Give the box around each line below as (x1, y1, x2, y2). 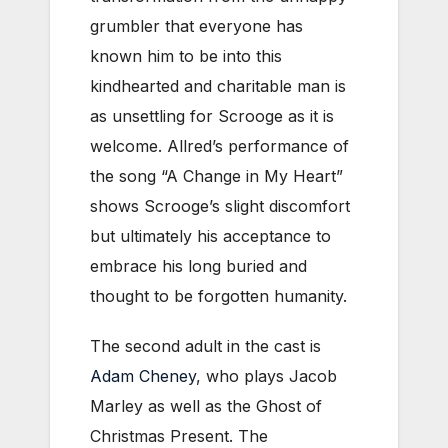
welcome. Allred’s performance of (90, 135, 349, 156)
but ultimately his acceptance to (90, 225, 331, 246)
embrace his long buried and (90, 255, 307, 276)
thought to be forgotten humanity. (90, 285, 347, 306)
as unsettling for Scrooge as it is (90, 105, 334, 126)
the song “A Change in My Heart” (90, 165, 343, 186)
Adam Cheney (90, 365, 196, 386)
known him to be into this (90, 45, 282, 66)
